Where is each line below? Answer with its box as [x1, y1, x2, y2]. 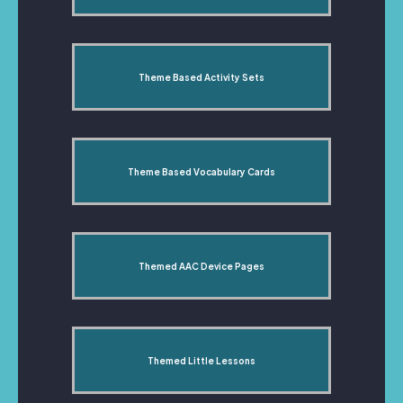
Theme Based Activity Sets [139, 71, 264, 83]
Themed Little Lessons [148, 354, 255, 366]
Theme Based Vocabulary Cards [128, 166, 275, 177]
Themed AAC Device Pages [139, 260, 264, 272]
